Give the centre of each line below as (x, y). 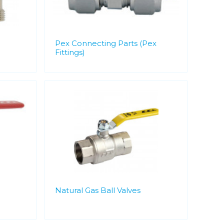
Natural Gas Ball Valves (97, 190)
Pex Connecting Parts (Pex (105, 43)
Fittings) (70, 52)
